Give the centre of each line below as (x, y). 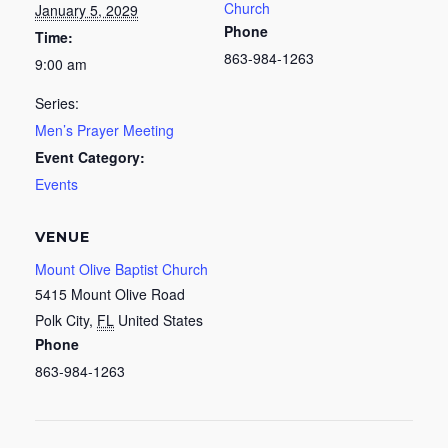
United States (160, 319)
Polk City (62, 319)
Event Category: (90, 156)
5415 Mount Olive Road (110, 293)
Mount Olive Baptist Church (121, 268)
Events (56, 183)
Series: (57, 102)
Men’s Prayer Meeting (104, 129)
